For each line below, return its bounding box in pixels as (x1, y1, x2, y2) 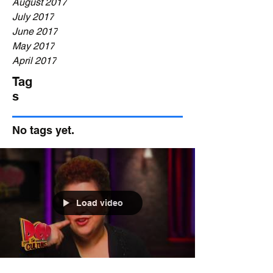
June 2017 (12, 26, 58, 37)
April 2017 (12, 55, 57, 66)
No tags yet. (12, 124, 74, 136)
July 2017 (12, 11, 54, 23)
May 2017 (12, 40, 55, 52)
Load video (76, 198, 123, 208)
